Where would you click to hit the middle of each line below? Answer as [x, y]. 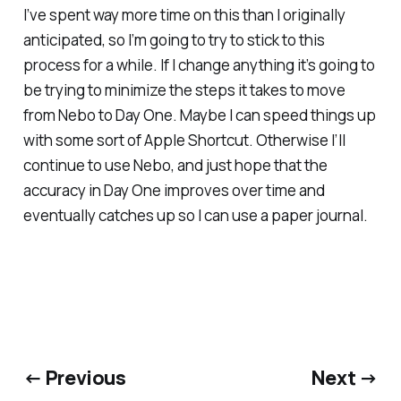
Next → [345, 377]
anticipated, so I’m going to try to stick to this [174, 40]
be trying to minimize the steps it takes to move [184, 90]
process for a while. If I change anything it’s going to [199, 65]
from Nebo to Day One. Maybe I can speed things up [199, 115]
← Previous [74, 377]
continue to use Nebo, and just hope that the [175, 165]
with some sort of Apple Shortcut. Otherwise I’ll [184, 140]
